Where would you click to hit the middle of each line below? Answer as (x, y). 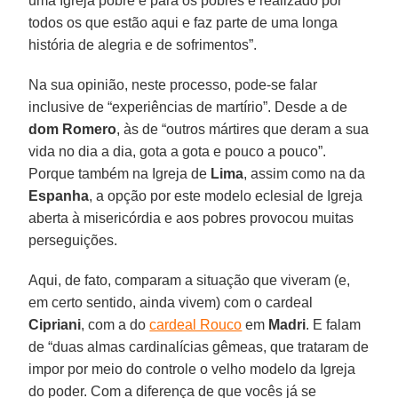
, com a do (115, 324)
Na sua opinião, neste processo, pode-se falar (173, 84)
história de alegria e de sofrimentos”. (143, 44)
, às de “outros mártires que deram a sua (243, 129)
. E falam (334, 324)
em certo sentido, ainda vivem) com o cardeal (171, 302)
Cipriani (55, 324)
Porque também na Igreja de (120, 173)
